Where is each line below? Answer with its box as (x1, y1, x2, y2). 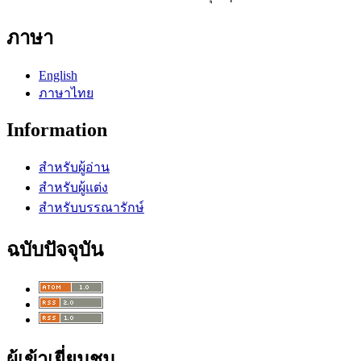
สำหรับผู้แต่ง (39, 180, 108, 195)
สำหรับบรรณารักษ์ (39, 201, 144, 215)
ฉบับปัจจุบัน (6, 239, 103, 261)
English (39, 68, 77, 83)
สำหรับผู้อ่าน (39, 160, 110, 175)
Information (6, 119, 107, 141)
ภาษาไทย (39, 86, 93, 101)
